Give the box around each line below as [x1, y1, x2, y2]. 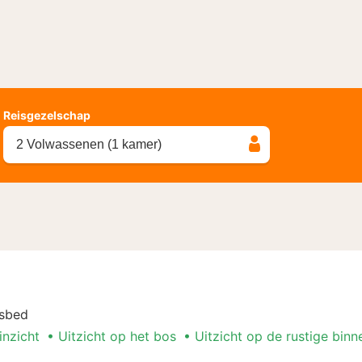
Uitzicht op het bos [58, 327, 176, 344]
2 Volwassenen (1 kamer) [16, 137, 162, 151]
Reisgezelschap [3, 107, 90, 122]
